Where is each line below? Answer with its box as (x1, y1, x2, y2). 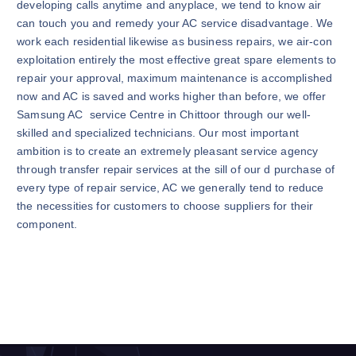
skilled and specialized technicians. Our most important (17, 126, 299, 139)
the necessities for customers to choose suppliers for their (17, 199, 314, 212)
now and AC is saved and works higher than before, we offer (17, 89, 327, 103)
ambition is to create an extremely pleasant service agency (17, 144, 319, 157)
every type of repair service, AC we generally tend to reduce (17, 180, 324, 194)
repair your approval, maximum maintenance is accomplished (17, 71, 333, 84)
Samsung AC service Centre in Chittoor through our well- (17, 107, 311, 121)
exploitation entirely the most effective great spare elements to (17, 52, 337, 66)
